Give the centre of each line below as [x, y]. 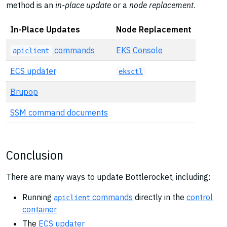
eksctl [131, 71]
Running [38, 197]
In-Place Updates [45, 29]
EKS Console [139, 50]
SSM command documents [59, 112]
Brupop [24, 92]
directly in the [160, 197]
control [200, 197]
